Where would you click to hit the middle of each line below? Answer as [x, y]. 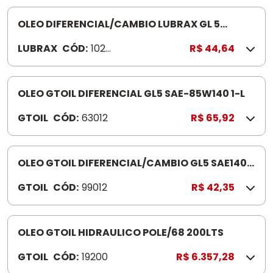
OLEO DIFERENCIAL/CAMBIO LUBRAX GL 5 [119, 24]
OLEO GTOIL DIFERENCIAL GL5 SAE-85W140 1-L [131, 94]
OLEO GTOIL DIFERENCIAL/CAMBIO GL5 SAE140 [132, 163]
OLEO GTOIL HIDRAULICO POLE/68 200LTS [121, 232]
